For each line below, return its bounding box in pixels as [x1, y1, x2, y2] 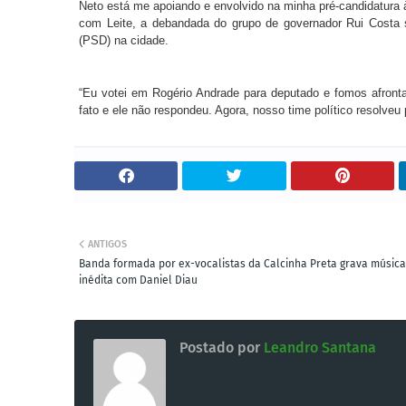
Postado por [179, 339, 260, 356]
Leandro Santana [260, 339, 376, 356]
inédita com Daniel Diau [79, 274, 198, 286]
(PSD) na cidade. [79, 34, 169, 47]
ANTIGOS [88, 238, 127, 250]
